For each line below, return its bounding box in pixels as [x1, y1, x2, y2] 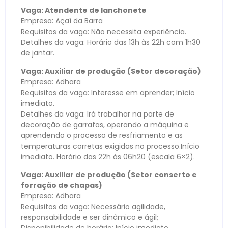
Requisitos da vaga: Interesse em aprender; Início [21, 87, 195, 98]
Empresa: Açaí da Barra [21, 16, 103, 26]
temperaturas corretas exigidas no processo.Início [21, 140, 199, 151]
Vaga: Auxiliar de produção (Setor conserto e [21, 169, 197, 180]
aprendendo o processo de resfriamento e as [21, 130, 183, 140]
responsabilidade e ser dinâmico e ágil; [21, 212, 158, 222]
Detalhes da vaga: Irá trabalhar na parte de [21, 108, 174, 119]
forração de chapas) [21, 180, 102, 190]
